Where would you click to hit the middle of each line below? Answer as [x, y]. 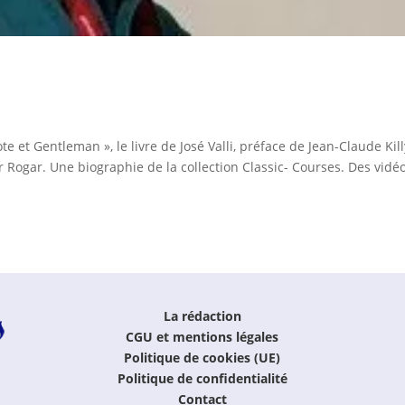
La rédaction [202, 316]
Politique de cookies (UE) [202, 358]
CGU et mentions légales [202, 337]
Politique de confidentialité [202, 379]
